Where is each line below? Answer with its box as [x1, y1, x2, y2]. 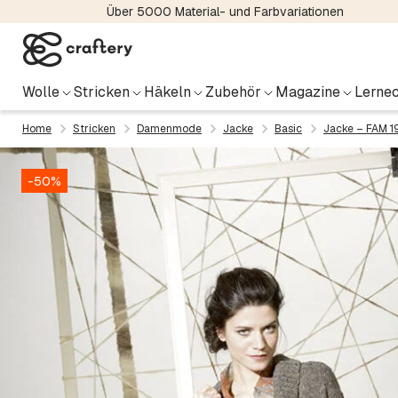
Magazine [275, 83, 340, 101]
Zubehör [205, 83, 261, 101]
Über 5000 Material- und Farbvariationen [106, 4, 344, 20]
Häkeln [144, 83, 191, 101]
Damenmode [137, 122, 202, 136]
